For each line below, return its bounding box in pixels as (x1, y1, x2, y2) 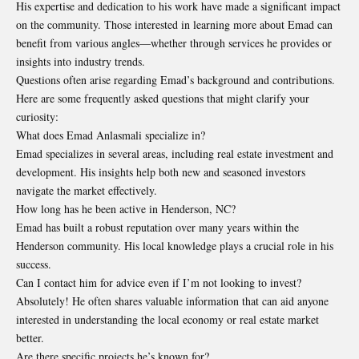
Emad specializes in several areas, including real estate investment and (16, 145, 333, 161)
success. (16, 256, 51, 272)
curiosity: (16, 108, 58, 124)
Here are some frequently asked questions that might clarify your (16, 90, 309, 106)
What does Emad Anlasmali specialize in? (16, 127, 205, 143)
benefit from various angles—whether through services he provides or (16, 34, 332, 50)
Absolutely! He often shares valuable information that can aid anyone (16, 292, 329, 309)
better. (16, 329, 44, 345)
